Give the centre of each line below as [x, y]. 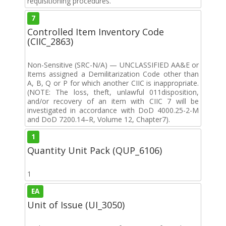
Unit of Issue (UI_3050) [76, 205]
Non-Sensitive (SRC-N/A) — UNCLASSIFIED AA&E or [113, 65]
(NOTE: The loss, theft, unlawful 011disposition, [113, 92]
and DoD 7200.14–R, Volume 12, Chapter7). [99, 119]
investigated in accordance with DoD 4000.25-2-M [113, 110]
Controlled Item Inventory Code [96, 32]
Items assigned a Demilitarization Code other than [113, 74]
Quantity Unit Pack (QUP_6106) [95, 150]
